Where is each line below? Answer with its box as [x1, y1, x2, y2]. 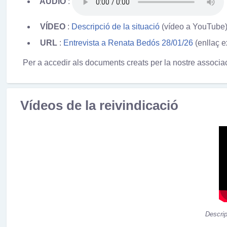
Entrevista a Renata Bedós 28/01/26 [63, 38, 193, 47]
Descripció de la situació [71, 22, 160, 31]
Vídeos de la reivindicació [20, 98, 178, 113]
